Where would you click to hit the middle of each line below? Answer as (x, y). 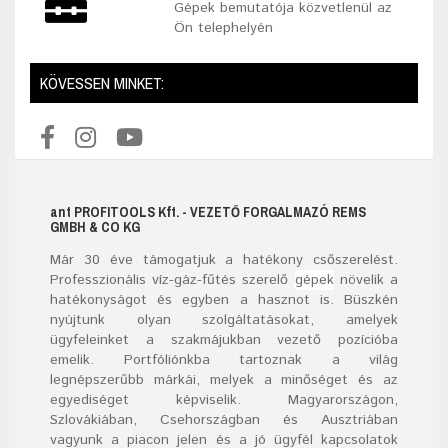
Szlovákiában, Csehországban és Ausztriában (224, 419)
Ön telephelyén (224, 27)
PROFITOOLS (114, 211)
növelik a (366, 279)
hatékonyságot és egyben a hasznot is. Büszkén (224, 299)
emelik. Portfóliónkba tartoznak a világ (224, 359)
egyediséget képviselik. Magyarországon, (224, 399)
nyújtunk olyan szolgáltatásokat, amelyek (224, 319)
